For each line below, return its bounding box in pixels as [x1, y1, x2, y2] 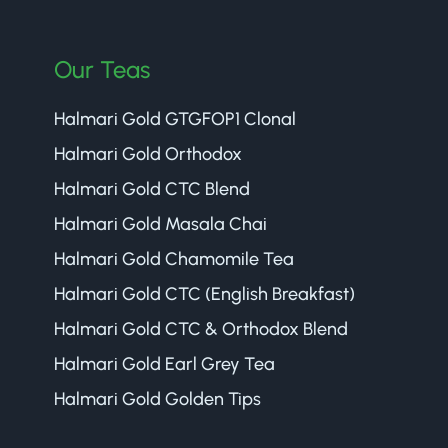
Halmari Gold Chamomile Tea [54, 247, 294, 270]
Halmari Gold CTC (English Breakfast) [54, 282, 355, 305]
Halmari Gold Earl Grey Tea [54, 352, 275, 375]
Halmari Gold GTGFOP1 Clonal [54, 107, 296, 130]
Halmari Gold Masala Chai [54, 212, 267, 235]
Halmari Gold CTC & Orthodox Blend [54, 317, 348, 340]
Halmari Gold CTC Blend [54, 177, 250, 200]
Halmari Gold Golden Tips [54, 387, 261, 410]
